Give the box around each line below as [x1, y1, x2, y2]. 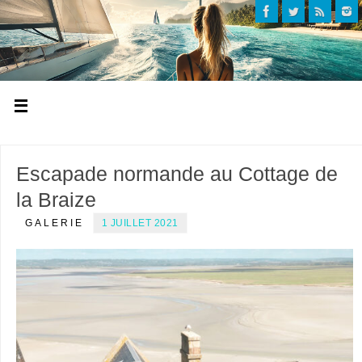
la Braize [15, 187, 96, 211]
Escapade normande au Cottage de [15, 162, 338, 185]
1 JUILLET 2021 [101, 217, 179, 229]
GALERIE [24, 217, 84, 229]
